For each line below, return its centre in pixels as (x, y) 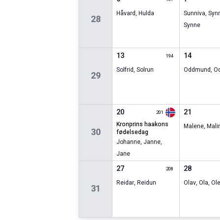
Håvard (126, 14)
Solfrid (125, 70)
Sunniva (194, 14)
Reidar (125, 183)
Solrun (145, 70)
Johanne (129, 142)
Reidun (147, 183)
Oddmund (197, 70)
